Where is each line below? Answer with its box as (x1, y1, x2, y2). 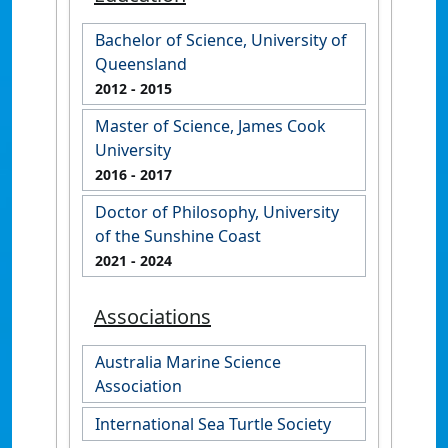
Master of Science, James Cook (95, 114, 326, 137)
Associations (94, 302, 211, 330)
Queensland (95, 52, 187, 75)
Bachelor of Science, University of (95, 28, 347, 51)
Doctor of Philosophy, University (95, 200, 339, 223)
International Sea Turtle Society (95, 412, 331, 435)
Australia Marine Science (95, 350, 281, 373)
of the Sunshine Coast (95, 224, 261, 247)
